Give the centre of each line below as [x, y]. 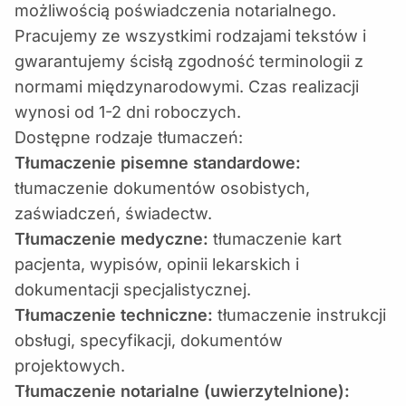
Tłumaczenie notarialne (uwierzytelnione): [182, 391]
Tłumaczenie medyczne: [111, 239]
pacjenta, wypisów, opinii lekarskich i [157, 264]
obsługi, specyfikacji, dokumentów [149, 340]
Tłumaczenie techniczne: [114, 315]
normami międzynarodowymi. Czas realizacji [187, 87]
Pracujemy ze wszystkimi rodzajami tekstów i [190, 36]
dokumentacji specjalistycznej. [133, 290]
